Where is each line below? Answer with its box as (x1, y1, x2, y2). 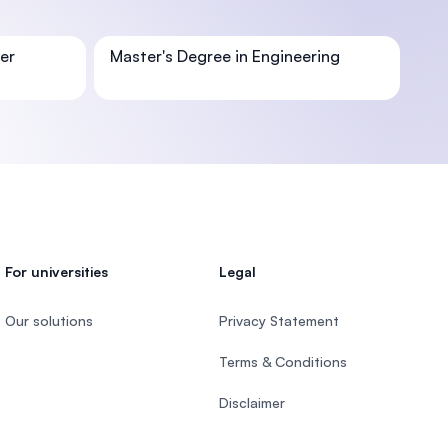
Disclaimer (218, 394, 285, 411)
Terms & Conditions (218, 353, 347, 370)
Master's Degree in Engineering (110, 46, 340, 66)
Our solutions (5, 312, 94, 329)
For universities (5, 263, 109, 280)
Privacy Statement (218, 312, 339, 329)
